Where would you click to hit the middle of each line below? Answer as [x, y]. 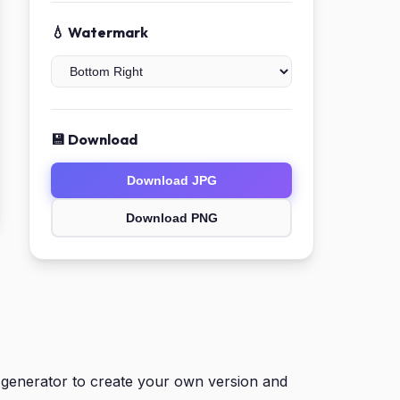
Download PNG [171, 218]
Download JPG [171, 180]
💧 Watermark [100, 32]
